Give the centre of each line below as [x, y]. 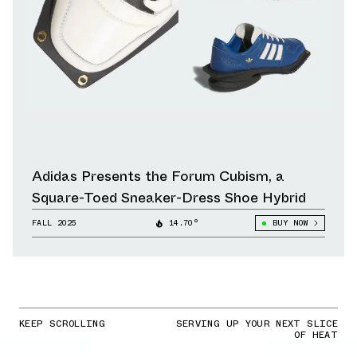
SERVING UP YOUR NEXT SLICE [257, 324]
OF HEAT [316, 335]
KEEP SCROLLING [63, 324]
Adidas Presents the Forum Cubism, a [158, 177]
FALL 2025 [55, 223]
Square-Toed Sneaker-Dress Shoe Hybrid [169, 198]
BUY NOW [290, 223]
